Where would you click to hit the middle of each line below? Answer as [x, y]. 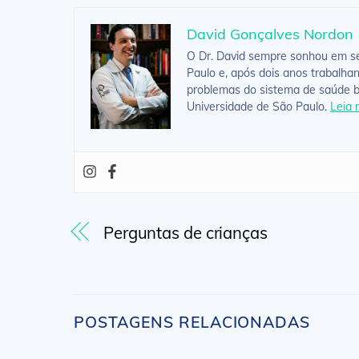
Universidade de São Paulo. [258, 107]
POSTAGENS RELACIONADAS [192, 322]
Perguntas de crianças [185, 232]
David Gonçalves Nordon [270, 34]
